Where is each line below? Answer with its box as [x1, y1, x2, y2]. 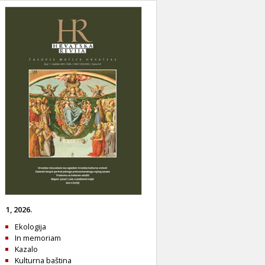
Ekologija [15, 221, 46, 232]
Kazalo [15, 243, 38, 254]
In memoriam [15, 232, 61, 243]
